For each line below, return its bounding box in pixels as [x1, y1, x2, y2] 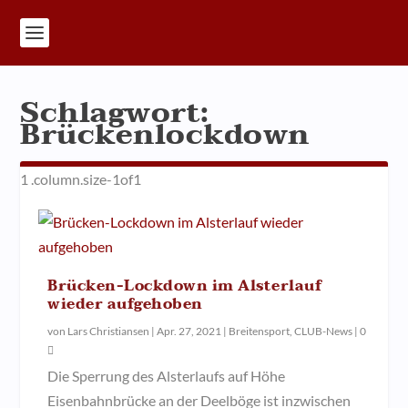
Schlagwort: [20, 87, 209, 138]
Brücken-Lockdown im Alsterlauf [47, 273, 323, 299]
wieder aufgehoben [47, 291, 203, 317]
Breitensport [229, 324, 291, 338]
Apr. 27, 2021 [157, 324, 222, 338]
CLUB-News [294, 324, 353, 338]
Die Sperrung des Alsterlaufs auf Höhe [47, 367, 286, 384]
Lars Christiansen [67, 324, 150, 338]
